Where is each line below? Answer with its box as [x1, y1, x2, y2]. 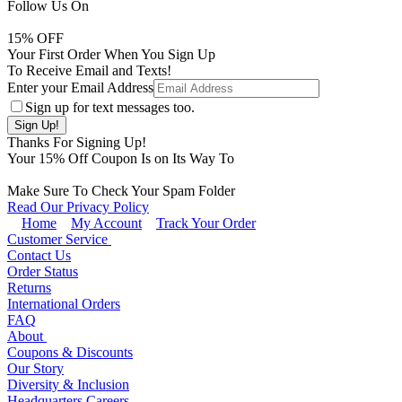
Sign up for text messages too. [25, 100, 195, 116]
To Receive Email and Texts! [7, 63, 171, 79]
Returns [7, 280, 51, 296]
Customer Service [7, 232, 111, 248]
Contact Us [7, 248, 71, 264]
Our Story [7, 361, 64, 377]
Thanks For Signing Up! [7, 135, 146, 151]
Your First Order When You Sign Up [7, 47, 215, 63]
